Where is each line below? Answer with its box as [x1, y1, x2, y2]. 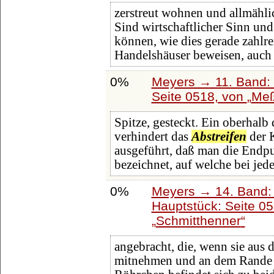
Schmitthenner [155, 213, 241, 228]
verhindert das [114, 130, 191, 144]
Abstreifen [191, 130, 246, 144]
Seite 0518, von [151, 89, 247, 103]
